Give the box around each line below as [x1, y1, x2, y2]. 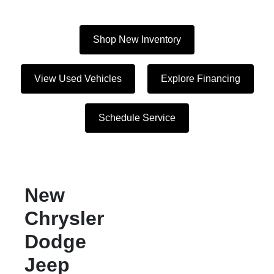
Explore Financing [160, 73, 240, 84]
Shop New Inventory [93, 34, 181, 45]
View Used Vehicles [34, 73, 122, 84]
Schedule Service [98, 113, 176, 123]
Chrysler [24, 207, 104, 229]
